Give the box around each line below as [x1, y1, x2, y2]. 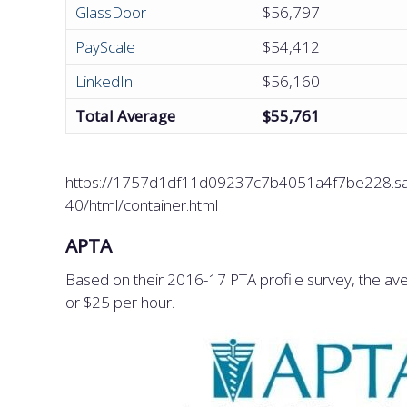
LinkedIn [75, 71, 133, 92]
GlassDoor [75, 2, 146, 23]
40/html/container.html [65, 194, 218, 215]
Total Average [75, 105, 175, 126]
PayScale [75, 36, 135, 57]
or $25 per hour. [65, 292, 178, 313]
